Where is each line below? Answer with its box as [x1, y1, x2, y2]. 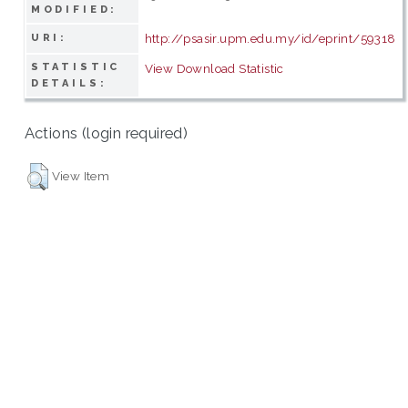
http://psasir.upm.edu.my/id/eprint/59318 [144, 30, 396, 46]
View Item [51, 168, 110, 183]
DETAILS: [30, 76, 107, 89]
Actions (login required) [24, 124, 189, 143]
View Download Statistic [144, 60, 284, 76]
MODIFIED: [30, 3, 118, 15]
